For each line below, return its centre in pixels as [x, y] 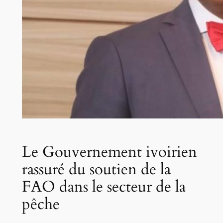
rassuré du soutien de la [96, 169]
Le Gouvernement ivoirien [109, 152]
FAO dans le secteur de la [104, 186]
